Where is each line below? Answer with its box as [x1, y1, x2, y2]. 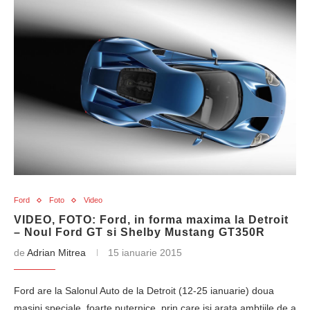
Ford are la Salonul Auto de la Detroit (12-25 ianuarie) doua [14, 285, 274, 296]
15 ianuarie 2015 [108, 247, 182, 258]
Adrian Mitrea [27, 247, 86, 258]
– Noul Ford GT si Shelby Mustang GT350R [14, 226, 265, 238]
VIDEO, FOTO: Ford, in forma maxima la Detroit [14, 214, 289, 226]
